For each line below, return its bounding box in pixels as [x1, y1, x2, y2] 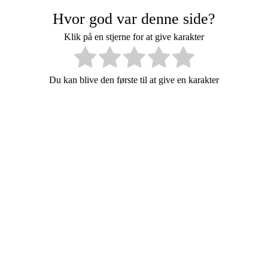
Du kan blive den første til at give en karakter [49, 74, 219, 85]
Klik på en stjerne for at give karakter [64, 31, 204, 42]
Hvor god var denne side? [53, 10, 215, 28]
